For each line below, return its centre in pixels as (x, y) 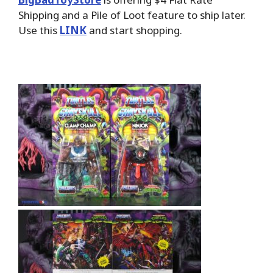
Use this (39, 30)
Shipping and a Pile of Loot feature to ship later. (132, 15)
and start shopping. (134, 30)
